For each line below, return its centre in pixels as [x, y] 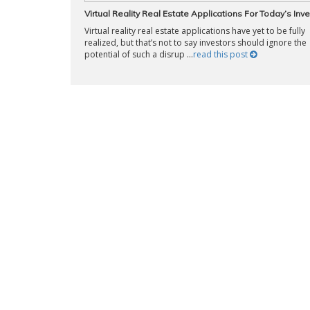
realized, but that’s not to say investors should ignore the [195, 43]
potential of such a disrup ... [139, 54]
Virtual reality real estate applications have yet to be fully [195, 31]
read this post [221, 54]
